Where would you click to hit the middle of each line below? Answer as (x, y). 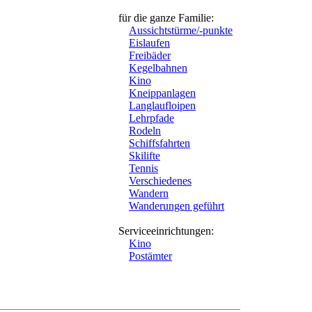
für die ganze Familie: (166, 18)
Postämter (150, 256)
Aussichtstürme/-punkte (181, 30)
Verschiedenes (160, 181)
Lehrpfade (151, 118)
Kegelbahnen (158, 68)
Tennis (143, 168)
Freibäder (150, 55)
